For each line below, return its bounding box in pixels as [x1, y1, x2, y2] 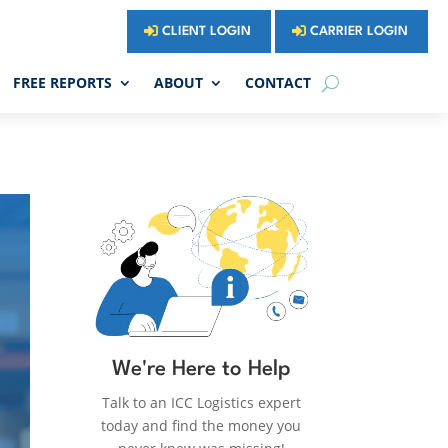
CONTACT [245, 73, 312, 92]
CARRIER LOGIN [310, 25, 409, 38]
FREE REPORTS [13, 73, 113, 92]
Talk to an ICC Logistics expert [101, 393, 301, 413]
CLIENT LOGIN [162, 25, 252, 38]
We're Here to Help [111, 359, 291, 381]
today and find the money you [101, 416, 302, 436]
